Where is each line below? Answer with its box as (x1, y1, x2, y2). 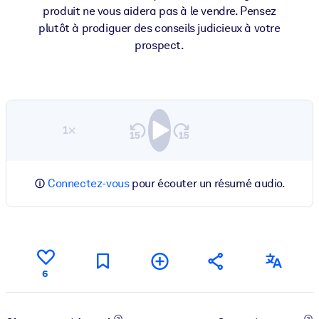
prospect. (135, 38, 184, 52)
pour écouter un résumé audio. (129, 176, 286, 190)
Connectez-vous (48, 176, 130, 190)
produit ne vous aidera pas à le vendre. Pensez (43, 4, 276, 18)
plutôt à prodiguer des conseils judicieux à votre (38, 21, 281, 35)
